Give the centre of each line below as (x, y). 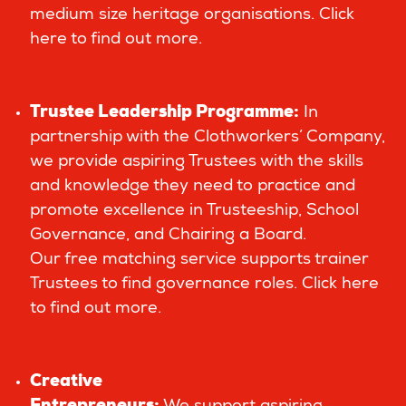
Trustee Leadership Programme (162, 113)
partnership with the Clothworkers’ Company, (208, 138)
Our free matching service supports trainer (199, 260)
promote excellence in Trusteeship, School (194, 211)
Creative (66, 382)
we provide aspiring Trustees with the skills (197, 162)
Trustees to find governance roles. (166, 285)
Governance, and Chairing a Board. (168, 236)
